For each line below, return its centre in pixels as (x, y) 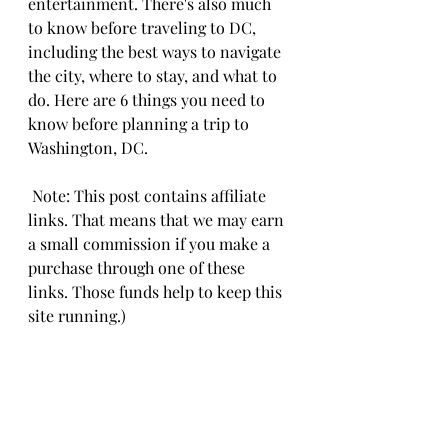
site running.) (77, 315)
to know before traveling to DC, (144, 27)
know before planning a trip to (140, 123)
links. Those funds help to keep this (157, 291)
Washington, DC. (90, 147)
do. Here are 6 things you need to (148, 99)
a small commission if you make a (151, 243)
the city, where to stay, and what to (154, 75)
